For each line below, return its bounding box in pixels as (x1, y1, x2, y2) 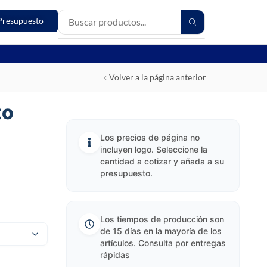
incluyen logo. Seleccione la (100, 144, 207, 154)
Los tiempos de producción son (100, 214, 224, 224)
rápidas (100, 250, 130, 260)
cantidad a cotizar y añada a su (100, 156, 224, 166)
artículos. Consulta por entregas (100, 238, 226, 248)
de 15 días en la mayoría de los (100, 226, 222, 236)
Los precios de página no (100, 132, 200, 142)
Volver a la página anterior (109, 72, 206, 82)
